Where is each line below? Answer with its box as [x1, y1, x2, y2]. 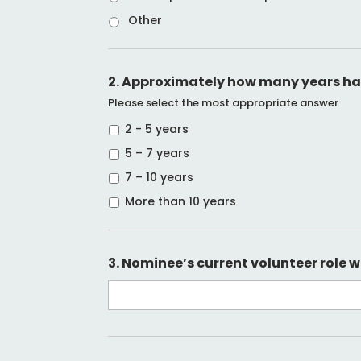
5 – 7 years [125, 144, 190, 161]
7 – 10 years [125, 168, 194, 185]
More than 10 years [125, 193, 237, 210]
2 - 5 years [125, 120, 189, 137]
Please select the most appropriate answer [108, 95, 339, 111]
